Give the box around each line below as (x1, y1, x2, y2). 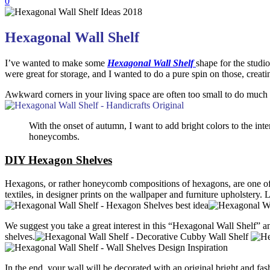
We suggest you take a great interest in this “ (5, 220, 172, 231)
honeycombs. (29, 131, 80, 142)
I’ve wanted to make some (5, 58, 107, 69)
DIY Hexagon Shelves (5, 153, 112, 166)
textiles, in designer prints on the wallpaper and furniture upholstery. (5, 189, 262, 199)
